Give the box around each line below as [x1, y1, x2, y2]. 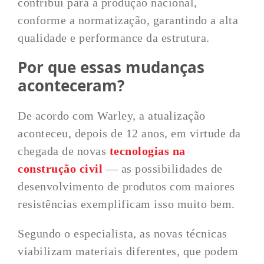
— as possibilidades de [103, 162, 223, 175]
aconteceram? [18, 75, 125, 96]
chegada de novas [18, 144, 110, 157]
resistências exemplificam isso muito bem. [18, 197, 235, 210]
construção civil [18, 162, 103, 175]
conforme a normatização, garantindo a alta [18, 14, 239, 27]
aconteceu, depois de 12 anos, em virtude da [18, 127, 241, 140]
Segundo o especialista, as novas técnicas [18, 227, 227, 240]
